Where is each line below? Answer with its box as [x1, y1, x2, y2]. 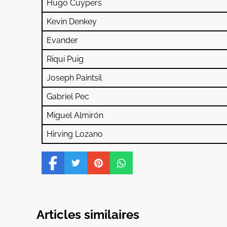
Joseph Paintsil [47, 73, 102, 83]
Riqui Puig [47, 54, 84, 64]
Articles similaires [36, 207, 139, 222]
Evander [47, 35, 78, 46]
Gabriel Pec [47, 92, 89, 102]
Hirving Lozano [47, 129, 103, 139]
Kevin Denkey [47, 17, 97, 27]
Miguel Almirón [47, 110, 103, 121]
